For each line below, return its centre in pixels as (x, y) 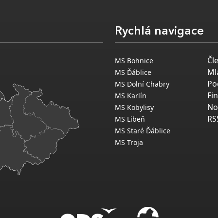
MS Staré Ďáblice (143, 131)
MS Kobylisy (134, 108)
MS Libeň (130, 119)
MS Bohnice (134, 61)
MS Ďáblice (133, 73)
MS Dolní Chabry (142, 84)
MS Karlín (131, 96)
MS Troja (129, 143)
